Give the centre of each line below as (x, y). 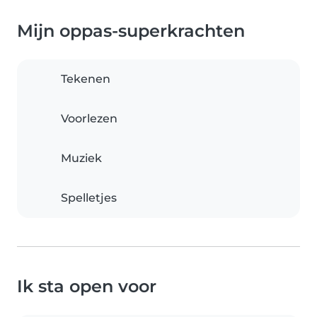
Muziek (81, 158)
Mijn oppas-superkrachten (131, 31)
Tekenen (86, 79)
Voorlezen (89, 119)
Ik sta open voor (87, 287)
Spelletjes (89, 198)
